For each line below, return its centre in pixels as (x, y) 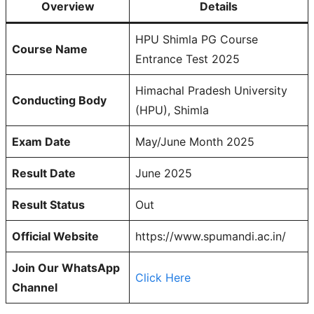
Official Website (55, 237)
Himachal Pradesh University (211, 91)
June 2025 (164, 173)
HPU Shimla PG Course (197, 40)
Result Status (48, 205)
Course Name (50, 49)
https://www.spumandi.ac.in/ (211, 237)
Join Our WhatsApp (66, 268)
